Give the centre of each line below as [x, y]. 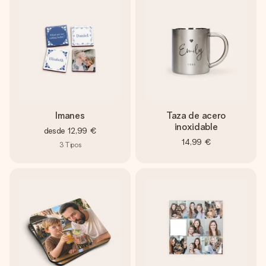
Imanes [70, 115]
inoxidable [196, 127]
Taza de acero [196, 115]
